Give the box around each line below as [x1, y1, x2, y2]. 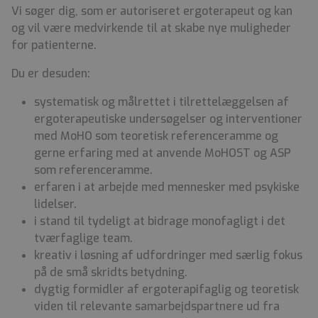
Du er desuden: [11, 65, 90, 81]
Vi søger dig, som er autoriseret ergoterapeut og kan [11, 3, 292, 18]
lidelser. [34, 196, 77, 212]
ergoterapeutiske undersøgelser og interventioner [34, 111, 302, 126]
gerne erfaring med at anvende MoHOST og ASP [34, 145, 291, 160]
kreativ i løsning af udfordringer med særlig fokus [34, 247, 302, 263]
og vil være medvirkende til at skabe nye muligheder [11, 20, 291, 35]
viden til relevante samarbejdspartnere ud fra [34, 298, 280, 314]
